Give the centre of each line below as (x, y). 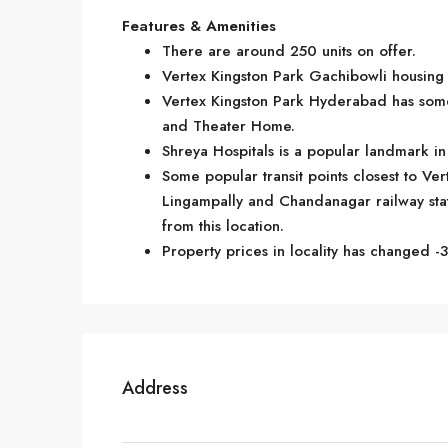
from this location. (223, 226)
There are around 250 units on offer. (289, 51)
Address (155, 387)
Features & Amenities (199, 26)
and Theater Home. (228, 126)
